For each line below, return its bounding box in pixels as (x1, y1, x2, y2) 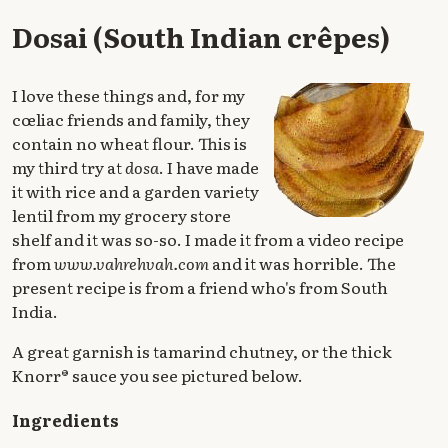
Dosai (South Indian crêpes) (12, 16, 390, 56)
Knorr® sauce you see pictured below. (12, 362, 303, 387)
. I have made (159, 154, 259, 179)
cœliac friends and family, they (12, 106, 250, 131)
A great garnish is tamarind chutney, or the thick (12, 338, 392, 363)
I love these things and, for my (12, 82, 245, 107)
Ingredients (12, 408, 119, 433)
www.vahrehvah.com (54, 250, 209, 275)
